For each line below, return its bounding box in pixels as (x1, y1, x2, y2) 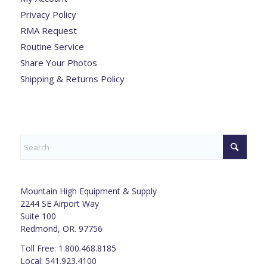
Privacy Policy (20, 8, 76, 20)
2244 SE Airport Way (20, 197, 99, 209)
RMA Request (20, 24, 77, 36)
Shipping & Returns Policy (20, 72, 125, 85)
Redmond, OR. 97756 (20, 222, 103, 234)
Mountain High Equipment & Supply (20, 185, 157, 197)
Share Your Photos (20, 56, 97, 69)
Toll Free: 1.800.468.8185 (20, 242, 116, 254)
